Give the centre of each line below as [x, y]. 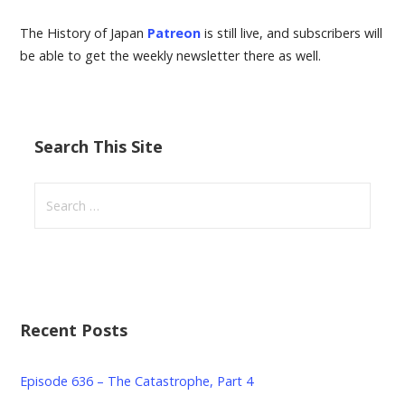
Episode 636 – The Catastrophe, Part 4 [137, 381]
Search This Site [99, 146]
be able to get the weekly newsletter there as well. [171, 55]
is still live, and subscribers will [294, 33]
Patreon [174, 33]
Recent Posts [74, 330]
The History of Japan [84, 33]
